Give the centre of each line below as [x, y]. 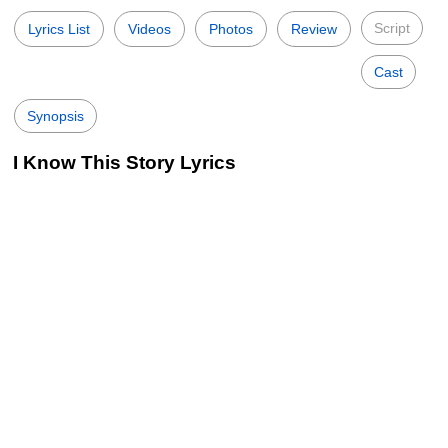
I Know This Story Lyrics [124, 162]
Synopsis [55, 116]
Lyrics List [59, 29]
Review [314, 29]
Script [392, 28]
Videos [149, 29]
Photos [231, 29]
